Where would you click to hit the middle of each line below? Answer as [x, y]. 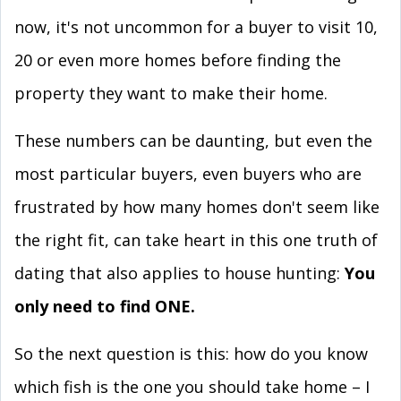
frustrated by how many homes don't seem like [197, 207]
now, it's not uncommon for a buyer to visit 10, [196, 27]
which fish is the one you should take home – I [192, 387]
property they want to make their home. [171, 93]
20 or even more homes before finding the [178, 60]
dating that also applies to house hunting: [179, 273]
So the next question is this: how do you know [191, 354]
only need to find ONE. [105, 306]
